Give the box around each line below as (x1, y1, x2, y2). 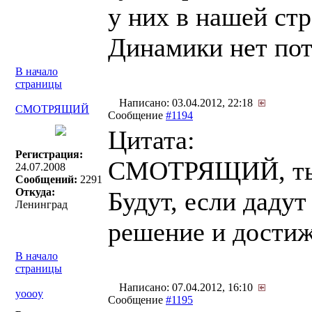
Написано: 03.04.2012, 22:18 (116, 97, 258, 109)
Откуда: (15, 186, 55, 198)
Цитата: (108, 125, 195, 155)
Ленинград (15, 198, 68, 210)
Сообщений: (15, 173, 77, 185)
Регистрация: (15, 148, 83, 160)
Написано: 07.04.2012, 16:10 (116, 281, 258, 293)
